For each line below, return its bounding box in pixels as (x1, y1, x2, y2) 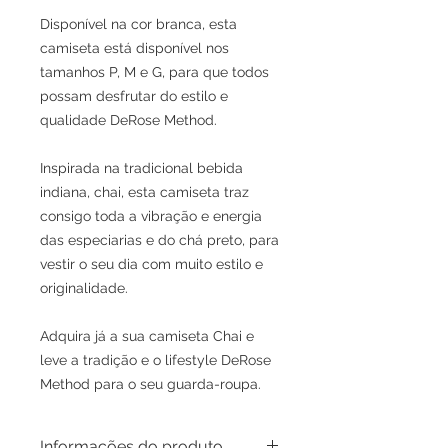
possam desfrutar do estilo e (40, 88, 228, 105)
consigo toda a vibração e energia (40, 208, 262, 225)
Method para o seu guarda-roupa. (40, 376, 261, 393)
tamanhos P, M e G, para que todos (40, 64, 269, 81)
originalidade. (40, 280, 128, 297)
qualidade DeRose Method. (40, 112, 217, 129)
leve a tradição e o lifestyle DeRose (40, 352, 271, 369)
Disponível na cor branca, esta (40, 16, 237, 33)
